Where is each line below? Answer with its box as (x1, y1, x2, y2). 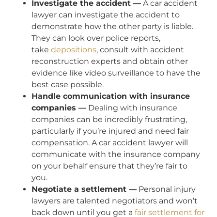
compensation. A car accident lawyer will (31, 138, 188, 148)
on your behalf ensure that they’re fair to (31, 161, 187, 171)
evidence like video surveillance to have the (31, 68, 201, 78)
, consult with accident (96, 45, 184, 55)
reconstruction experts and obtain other (31, 57, 188, 66)
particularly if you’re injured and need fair (31, 126, 189, 136)
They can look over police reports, (31, 33, 160, 43)
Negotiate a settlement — (31, 185, 137, 194)
